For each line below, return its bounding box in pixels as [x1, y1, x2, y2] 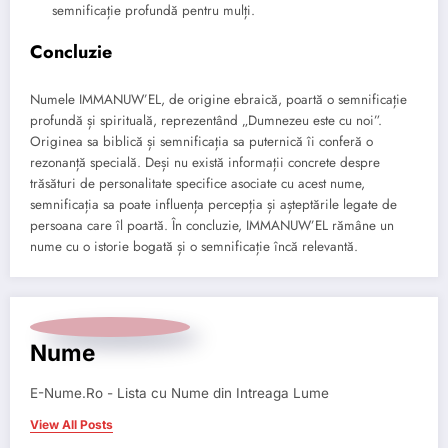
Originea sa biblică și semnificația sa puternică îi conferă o [30, 131, 373, 151]
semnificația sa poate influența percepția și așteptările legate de [30, 194, 397, 214]
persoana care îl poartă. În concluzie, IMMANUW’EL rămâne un [30, 215, 394, 235]
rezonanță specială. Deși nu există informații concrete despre [30, 152, 380, 172]
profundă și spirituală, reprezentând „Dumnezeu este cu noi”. [30, 110, 382, 130]
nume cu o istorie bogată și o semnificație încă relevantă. [30, 236, 358, 256]
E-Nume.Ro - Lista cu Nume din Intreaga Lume [30, 384, 329, 401]
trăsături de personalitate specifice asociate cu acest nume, [30, 173, 365, 193]
